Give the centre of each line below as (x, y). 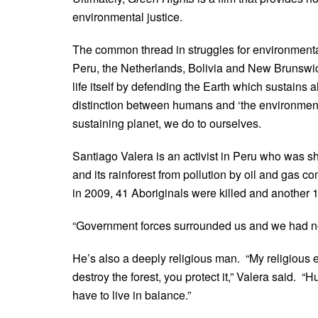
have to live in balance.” (132, 295)
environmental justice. (127, 16)
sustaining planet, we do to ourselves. (167, 123)
